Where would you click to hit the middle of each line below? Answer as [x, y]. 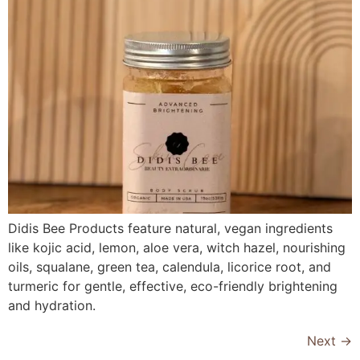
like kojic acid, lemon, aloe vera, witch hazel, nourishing [177, 248]
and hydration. [52, 306]
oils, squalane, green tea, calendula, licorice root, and [170, 267]
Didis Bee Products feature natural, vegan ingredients [170, 229]
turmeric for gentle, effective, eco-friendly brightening [173, 286]
